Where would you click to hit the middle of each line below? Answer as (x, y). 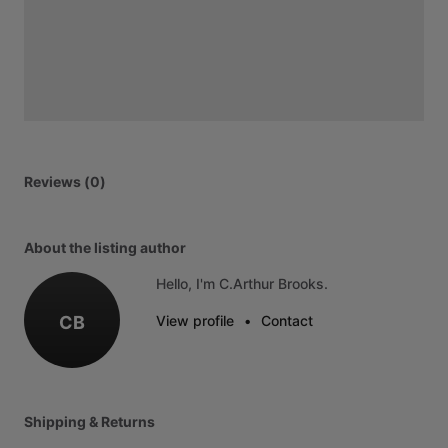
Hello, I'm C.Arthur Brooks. (242, 283)
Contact (287, 320)
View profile (195, 320)
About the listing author (105, 247)
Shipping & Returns (89, 421)
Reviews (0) (65, 181)
